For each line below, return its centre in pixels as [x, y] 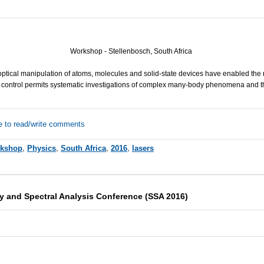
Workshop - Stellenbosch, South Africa [131, 52]
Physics [41, 148]
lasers [143, 148]
